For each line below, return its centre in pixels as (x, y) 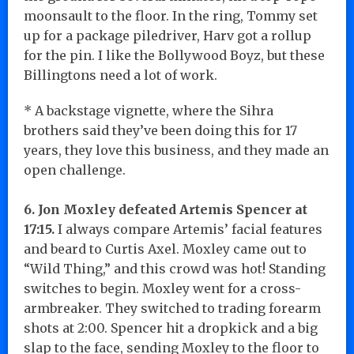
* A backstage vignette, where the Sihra (149, 110)
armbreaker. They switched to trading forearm (172, 308)
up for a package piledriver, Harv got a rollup (168, 35)
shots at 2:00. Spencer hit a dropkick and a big (171, 328)
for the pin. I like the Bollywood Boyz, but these (174, 55)
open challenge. (75, 169)
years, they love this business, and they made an (176, 150)
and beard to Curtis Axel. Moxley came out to (165, 249)
